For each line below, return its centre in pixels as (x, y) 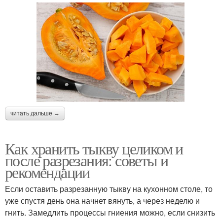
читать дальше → (35, 113)
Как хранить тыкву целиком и (94, 148)
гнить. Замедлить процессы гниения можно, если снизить (110, 212)
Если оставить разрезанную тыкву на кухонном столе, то (109, 188)
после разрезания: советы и (87, 160)
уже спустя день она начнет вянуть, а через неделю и (102, 200)
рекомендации (47, 172)
